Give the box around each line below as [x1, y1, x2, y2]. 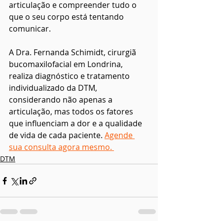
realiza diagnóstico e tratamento [9, 71, 132, 82]
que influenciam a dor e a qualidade [9, 118, 144, 129]
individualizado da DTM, [9, 82, 99, 94]
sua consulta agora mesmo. [9, 142, 114, 153]
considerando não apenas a [9, 94, 114, 106]
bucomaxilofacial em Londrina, [9, 59, 125, 70]
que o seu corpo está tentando [9, 11, 126, 23]
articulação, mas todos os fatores [9, 106, 135, 117]
